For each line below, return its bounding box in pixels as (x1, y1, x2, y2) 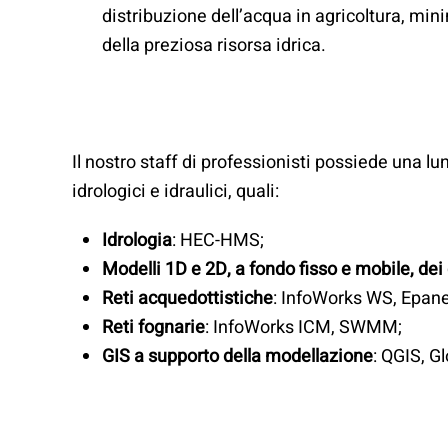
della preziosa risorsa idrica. (102, 32, 326, 60)
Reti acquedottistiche (102, 284, 273, 312)
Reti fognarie (102, 313, 205, 341)
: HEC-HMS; (172, 226, 264, 254)
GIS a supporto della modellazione (102, 342, 373, 370)
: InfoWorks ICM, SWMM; (205, 313, 402, 341)
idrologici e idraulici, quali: (72, 177, 279, 205)
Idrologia (102, 226, 172, 254)
